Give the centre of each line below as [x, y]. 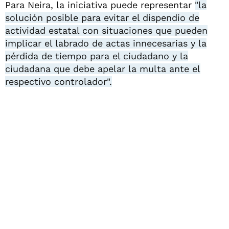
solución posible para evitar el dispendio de [102, 17]
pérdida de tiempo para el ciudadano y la [97, 56]
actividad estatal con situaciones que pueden [106, 30]
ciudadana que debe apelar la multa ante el [103, 68]
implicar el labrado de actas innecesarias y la [106, 43]
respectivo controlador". [59, 81]
